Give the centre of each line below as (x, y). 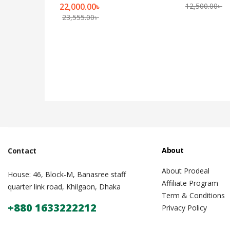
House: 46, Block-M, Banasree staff (67, 174)
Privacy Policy (184, 207)
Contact (22, 150)
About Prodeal (186, 170)
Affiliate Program (190, 183)
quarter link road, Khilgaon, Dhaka (64, 186)
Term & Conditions (193, 195)
